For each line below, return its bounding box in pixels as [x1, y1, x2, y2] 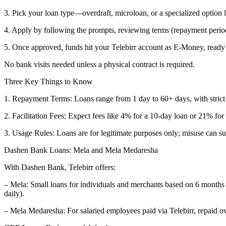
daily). [4, 189, 28, 198]
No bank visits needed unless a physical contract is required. [4, 60, 195, 69]
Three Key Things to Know [4, 77, 97, 86]
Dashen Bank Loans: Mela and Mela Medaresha [4, 145, 162, 154]
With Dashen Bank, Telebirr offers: [4, 162, 120, 172]
